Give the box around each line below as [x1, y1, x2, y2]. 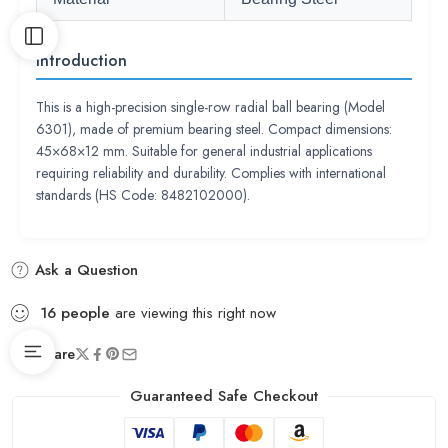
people [61, 302, 110, 324]
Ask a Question [30, 259, 138, 281]
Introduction [36, 49, 127, 72]
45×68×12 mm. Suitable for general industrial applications [36, 141, 372, 161]
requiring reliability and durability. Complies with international [36, 163, 386, 183]
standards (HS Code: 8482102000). [36, 185, 250, 205]
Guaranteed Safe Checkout [130, 384, 318, 407]
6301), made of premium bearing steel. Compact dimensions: [36, 119, 392, 139]
